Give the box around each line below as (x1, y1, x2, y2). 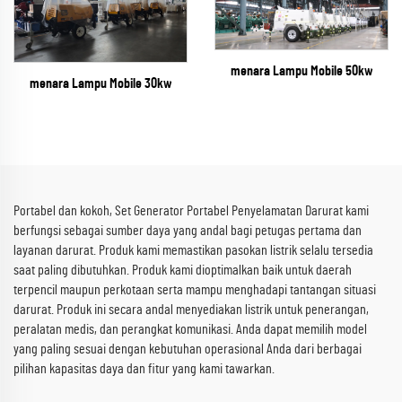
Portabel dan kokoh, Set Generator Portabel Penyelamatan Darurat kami (13, 204, 369, 219)
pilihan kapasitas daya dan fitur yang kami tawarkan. (13, 362, 275, 377)
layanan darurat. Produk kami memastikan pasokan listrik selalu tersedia (13, 243, 373, 258)
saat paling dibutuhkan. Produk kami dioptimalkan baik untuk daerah (13, 263, 352, 278)
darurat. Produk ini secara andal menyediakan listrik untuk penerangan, (13, 302, 369, 318)
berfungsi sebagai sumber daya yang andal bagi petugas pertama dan (13, 223, 362, 239)
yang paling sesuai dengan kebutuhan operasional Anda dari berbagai (13, 342, 362, 357)
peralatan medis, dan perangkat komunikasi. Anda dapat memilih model (13, 322, 367, 337)
